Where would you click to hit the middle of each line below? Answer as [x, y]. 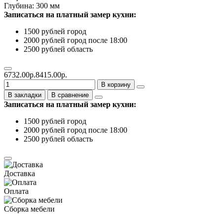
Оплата [16, 191]
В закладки [25, 95]
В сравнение [70, 95]
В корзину [116, 84]
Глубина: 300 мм [32, 5]
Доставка [19, 173]
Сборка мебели [29, 209]
